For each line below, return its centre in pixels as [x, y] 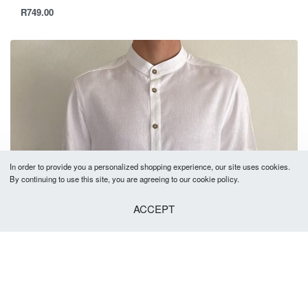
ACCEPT [154, 208]
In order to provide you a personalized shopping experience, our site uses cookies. [150, 167]
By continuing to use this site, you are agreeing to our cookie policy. [125, 179]
